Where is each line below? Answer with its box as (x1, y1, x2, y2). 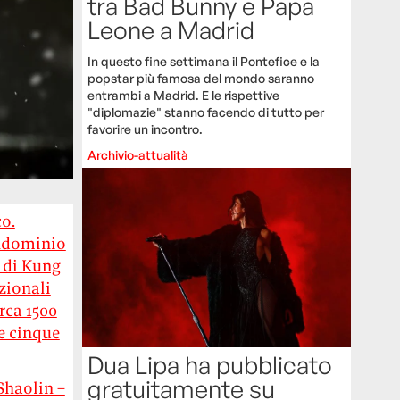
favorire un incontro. (87, 121, 204, 137)
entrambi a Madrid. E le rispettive (87, 87, 280, 104)
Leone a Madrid (87, 15, 255, 46)
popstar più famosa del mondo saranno (87, 71, 315, 87)
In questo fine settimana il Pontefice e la (87, 54, 321, 70)
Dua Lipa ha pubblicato (87, 350, 333, 380)
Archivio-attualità (87, 147, 189, 163)
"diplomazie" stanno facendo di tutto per (87, 104, 325, 121)
